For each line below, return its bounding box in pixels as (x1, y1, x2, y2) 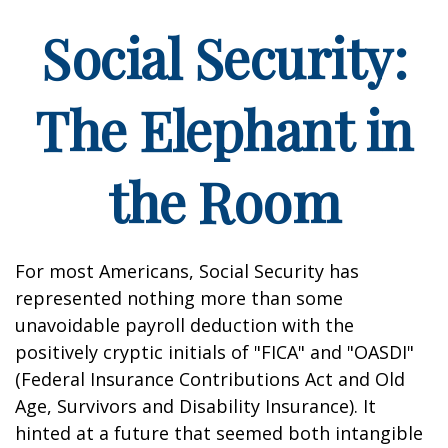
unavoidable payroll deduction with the (15, 313, 354, 337)
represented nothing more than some (15, 286, 343, 310)
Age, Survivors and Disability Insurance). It (15, 394, 376, 418)
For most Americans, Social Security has (15, 259, 359, 283)
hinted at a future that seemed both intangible (15, 421, 423, 445)
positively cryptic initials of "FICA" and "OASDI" (15, 340, 414, 364)
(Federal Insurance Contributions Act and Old (15, 367, 405, 391)
